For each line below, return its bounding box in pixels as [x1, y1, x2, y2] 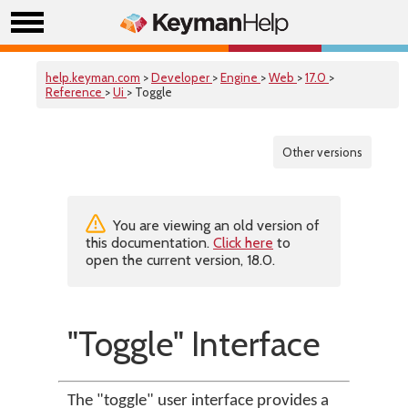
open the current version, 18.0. [86, 251, 275, 269]
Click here [213, 234, 273, 251]
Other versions [282, 145, 362, 159]
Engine [220, 70, 260, 85]
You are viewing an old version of [109, 217, 320, 234]
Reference [46, 85, 105, 99]
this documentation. [86, 234, 213, 251]
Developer [151, 70, 212, 85]
